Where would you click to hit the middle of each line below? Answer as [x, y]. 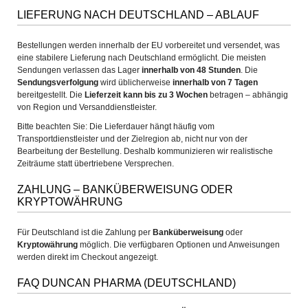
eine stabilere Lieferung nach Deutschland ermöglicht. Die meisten [142, 58]
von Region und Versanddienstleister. [87, 107]
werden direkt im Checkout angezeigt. [88, 257]
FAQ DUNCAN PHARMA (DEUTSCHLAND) [126, 283]
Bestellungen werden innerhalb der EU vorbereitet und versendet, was [148, 45]
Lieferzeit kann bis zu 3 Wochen [146, 95]
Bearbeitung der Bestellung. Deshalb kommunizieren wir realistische [145, 151]
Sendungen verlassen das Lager [79, 70]
